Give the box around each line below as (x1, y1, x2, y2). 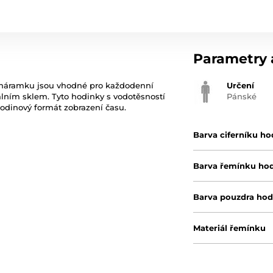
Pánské (227, 91, 257, 102)
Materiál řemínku (193, 223, 266, 233)
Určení (227, 80, 255, 91)
